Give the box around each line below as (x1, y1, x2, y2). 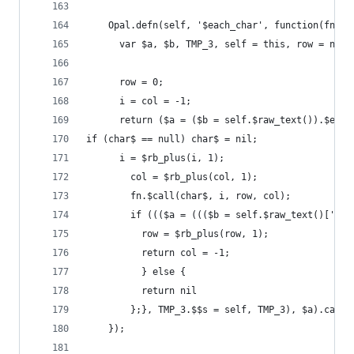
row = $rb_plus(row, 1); (86, 228, 269, 239)
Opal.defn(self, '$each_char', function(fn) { (86, 20, 352, 31)
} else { (86, 266, 186, 277)
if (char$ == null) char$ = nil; (86, 134, 258, 145)
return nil (86, 285, 197, 296)
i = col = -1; (86, 96, 191, 107)
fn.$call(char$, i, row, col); (86, 190, 291, 201)
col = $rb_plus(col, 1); (86, 171, 258, 183)
